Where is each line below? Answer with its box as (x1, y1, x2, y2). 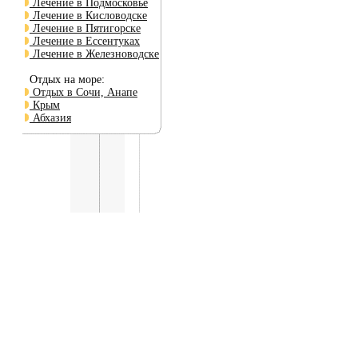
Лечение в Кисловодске (30, 10, 147, 22)
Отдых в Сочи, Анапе (30, 86, 137, 98)
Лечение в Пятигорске (30, 22, 141, 34)
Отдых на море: (23, 74, 105, 86)
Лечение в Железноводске (30, 48, 159, 60)
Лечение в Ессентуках (30, 35, 140, 47)
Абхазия (30, 112, 71, 124)
